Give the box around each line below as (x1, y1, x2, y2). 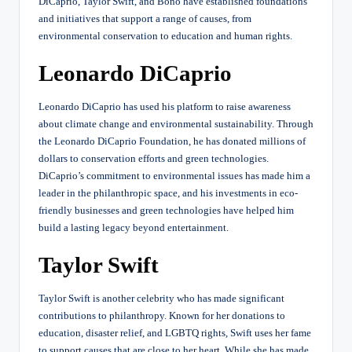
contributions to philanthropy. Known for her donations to (38, 310, 285, 321)
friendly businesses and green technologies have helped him (38, 204, 294, 216)
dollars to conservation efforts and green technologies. (38, 152, 269, 164)
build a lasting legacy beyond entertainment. (38, 222, 229, 233)
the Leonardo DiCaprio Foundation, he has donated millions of (38, 135, 306, 147)
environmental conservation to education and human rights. (38, 30, 292, 42)
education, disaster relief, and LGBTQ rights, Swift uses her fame (38, 327, 311, 339)
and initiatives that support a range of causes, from (38, 13, 251, 24)
